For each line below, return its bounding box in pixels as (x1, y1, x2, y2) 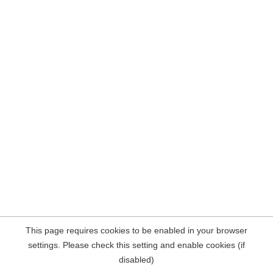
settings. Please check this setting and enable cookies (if (28, 240, 245, 250)
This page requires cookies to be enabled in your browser (26, 225, 247, 235)
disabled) (119, 255, 154, 264)
